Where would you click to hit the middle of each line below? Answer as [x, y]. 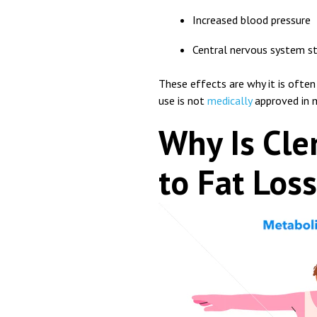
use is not [183, 101]
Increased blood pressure [252, 20]
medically [230, 101]
